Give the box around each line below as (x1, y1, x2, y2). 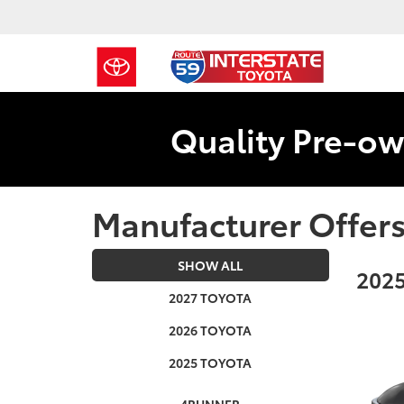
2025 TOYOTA (169, 353, 252, 372)
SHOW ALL (178, 256, 243, 274)
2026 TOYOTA (169, 321, 252, 339)
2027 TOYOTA (169, 289, 252, 307)
